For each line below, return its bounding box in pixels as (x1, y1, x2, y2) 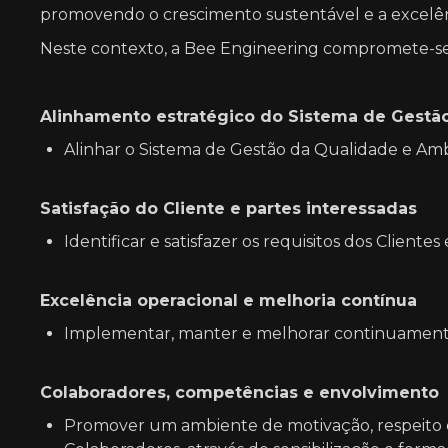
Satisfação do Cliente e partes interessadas (40, 199, 417, 219)
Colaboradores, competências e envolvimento (40, 383, 439, 403)
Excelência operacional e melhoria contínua (40, 291, 417, 311)
